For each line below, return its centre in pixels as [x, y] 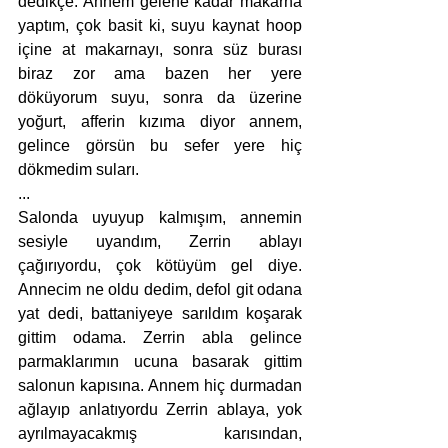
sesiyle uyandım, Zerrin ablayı [160, 242]
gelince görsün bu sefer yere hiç [160, 146]
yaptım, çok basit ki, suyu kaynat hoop [160, 26]
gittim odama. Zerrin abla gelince [160, 338]
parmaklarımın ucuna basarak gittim [160, 362]
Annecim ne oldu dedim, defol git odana [160, 290]
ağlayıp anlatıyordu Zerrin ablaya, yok [160, 410]
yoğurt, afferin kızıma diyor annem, [160, 122]
